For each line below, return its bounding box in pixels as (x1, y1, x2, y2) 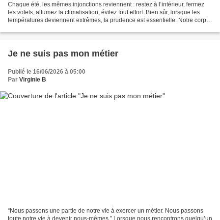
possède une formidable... (8, 24, 77, 31)
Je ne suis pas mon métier (8, 48, 118, 58)
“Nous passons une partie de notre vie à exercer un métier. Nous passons (8, 207, 203, 215)
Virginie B (19, 76, 46, 83)
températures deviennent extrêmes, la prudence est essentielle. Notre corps (8, 16, 209, 24)
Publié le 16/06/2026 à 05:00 (8, 68, 85, 75)
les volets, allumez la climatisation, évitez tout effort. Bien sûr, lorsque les (8, 8, 200, 16)
